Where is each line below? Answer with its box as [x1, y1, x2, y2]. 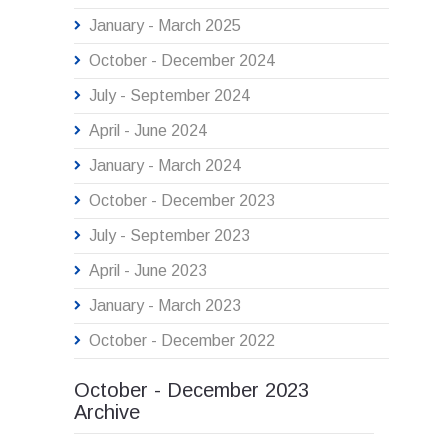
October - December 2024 [89, 52, 275, 70]
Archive [74, 401, 140, 424]
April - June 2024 [89, 122, 207, 140]
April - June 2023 [89, 262, 207, 280]
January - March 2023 [89, 297, 241, 315]
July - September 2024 [89, 87, 250, 105]
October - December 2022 [89, 332, 275, 350]
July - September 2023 [89, 227, 250, 245]
